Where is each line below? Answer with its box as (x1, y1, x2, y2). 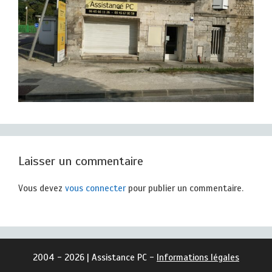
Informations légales (157, 252, 239, 263)
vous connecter (65, 182, 126, 194)
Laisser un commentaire (18, 153, 143, 169)
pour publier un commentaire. (126, 182, 243, 194)
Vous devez (18, 182, 65, 194)
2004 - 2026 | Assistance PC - (33, 252, 157, 263)
